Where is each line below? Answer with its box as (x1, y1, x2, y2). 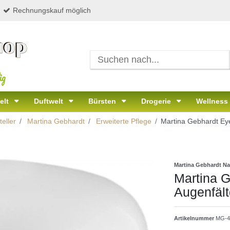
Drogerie (141, 97, 173, 106)
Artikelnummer (174, 215, 216, 222)
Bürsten (88, 97, 118, 106)
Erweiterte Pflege (94, 117, 151, 126)
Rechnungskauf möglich (13, 6, 91, 15)
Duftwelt (34, 97, 65, 106)
